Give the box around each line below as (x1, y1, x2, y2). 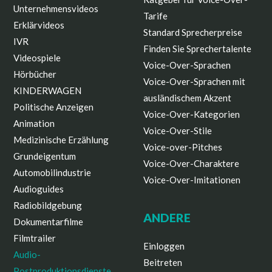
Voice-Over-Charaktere (143, 158, 239, 169)
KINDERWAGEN (13, 85, 82, 97)
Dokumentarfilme (13, 216, 84, 228)
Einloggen (143, 240, 185, 251)
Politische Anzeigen (13, 101, 94, 113)
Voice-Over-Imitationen (143, 174, 240, 186)
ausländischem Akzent (143, 92, 231, 104)
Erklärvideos (13, 19, 65, 31)
